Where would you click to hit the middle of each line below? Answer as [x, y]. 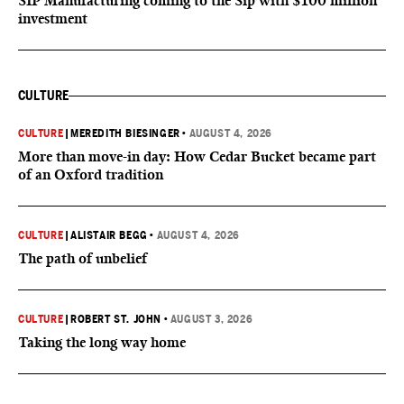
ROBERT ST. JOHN [116, 319]
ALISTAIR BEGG [109, 235]
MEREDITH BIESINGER [125, 133]
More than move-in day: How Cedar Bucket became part [197, 156]
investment [53, 18]
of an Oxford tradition [91, 174]
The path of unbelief [83, 258]
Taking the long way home [102, 342]
